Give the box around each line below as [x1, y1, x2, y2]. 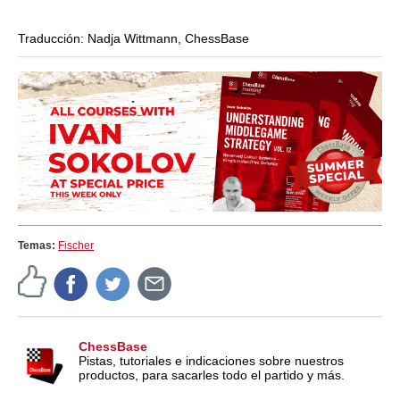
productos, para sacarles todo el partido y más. [79, 367, 345, 382]
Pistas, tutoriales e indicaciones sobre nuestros [79, 353, 344, 368]
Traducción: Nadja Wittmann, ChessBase [18, 31, 249, 46]
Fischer [58, 238, 94, 252]
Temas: [18, 238, 58, 252]
